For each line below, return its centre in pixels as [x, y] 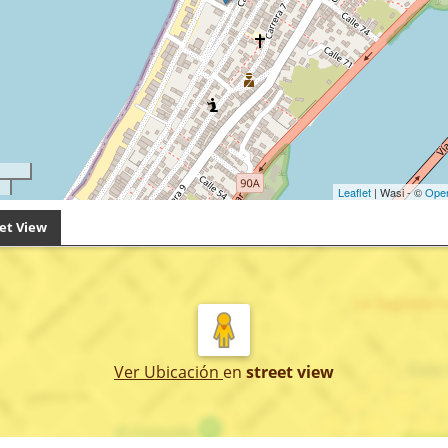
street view [290, 372]
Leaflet [354, 192]
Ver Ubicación [168, 372]
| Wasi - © [397, 192]
